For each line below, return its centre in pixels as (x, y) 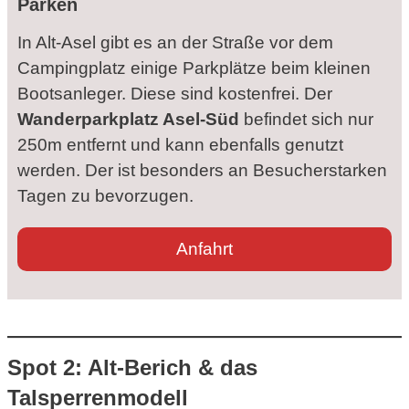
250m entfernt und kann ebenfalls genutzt (180, 145)
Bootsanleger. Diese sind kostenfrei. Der (175, 94)
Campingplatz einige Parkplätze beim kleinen (194, 68)
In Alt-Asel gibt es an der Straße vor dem (175, 43)
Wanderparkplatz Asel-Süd (128, 120)
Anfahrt (204, 249)
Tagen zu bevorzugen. (105, 196)
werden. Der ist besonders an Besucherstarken (202, 171)
